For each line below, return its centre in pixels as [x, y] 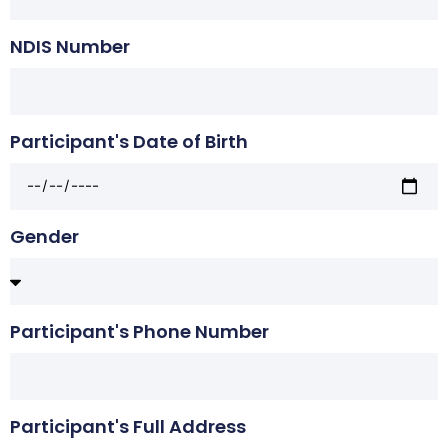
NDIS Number [70, 46]
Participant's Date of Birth [129, 141]
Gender [44, 236]
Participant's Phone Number [139, 331]
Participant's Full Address [128, 426]
